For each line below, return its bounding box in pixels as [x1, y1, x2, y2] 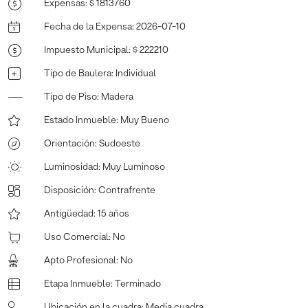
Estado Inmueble [44, 115, 116, 125]
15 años [98, 208, 129, 219]
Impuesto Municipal [44, 45, 129, 55]
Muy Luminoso [102, 162, 165, 172]
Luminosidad [44, 162, 98, 172]
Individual [115, 68, 156, 78]
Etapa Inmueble [44, 278, 111, 289]
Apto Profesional [44, 255, 116, 265]
